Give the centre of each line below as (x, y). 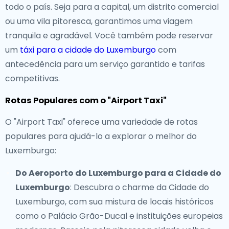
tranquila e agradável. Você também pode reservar (109, 36)
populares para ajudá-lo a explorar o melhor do (101, 136)
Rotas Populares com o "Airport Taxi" (86, 100)
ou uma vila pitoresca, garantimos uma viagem (99, 21)
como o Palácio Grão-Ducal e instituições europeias (119, 216)
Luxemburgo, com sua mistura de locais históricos (114, 202)
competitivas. (32, 78)
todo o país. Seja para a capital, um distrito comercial (112, 7)
